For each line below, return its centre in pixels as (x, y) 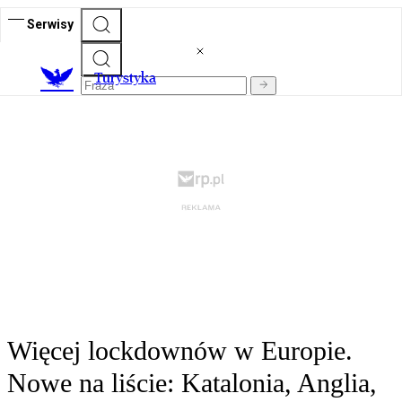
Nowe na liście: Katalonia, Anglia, (192, 383)
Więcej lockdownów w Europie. (180, 351)
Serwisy (50, 24)
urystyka (129, 78)
